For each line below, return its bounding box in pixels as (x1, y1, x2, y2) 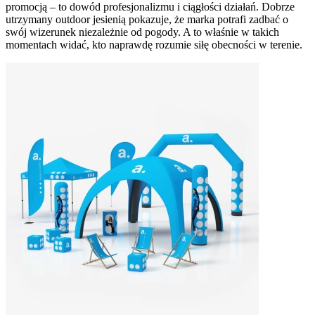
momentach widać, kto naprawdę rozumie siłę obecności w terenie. (6, 39, 302, 51)
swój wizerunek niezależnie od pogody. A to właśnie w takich (6, 26, 279, 39)
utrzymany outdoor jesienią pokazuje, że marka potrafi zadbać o (6, 13, 288, 26)
